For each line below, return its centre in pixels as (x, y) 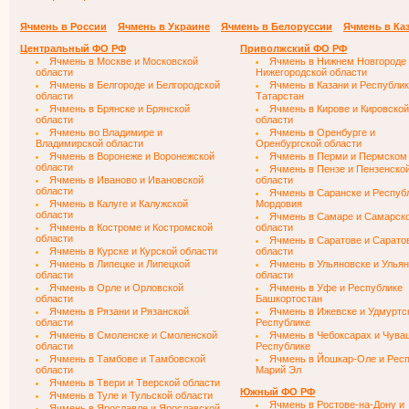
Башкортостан (289, 299)
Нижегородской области (311, 72)
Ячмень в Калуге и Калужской (119, 204)
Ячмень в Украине (164, 26)
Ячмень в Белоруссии (277, 26)
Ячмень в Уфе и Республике (336, 288)
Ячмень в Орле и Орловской (116, 288)
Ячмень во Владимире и (106, 132)
